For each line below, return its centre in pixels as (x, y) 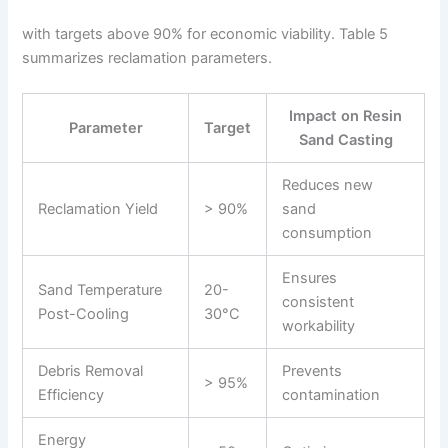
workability (319, 326)
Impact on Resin (346, 116)
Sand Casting (345, 140)
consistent (318, 302)
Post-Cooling (84, 314)
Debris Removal (91, 371)
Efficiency (71, 395)
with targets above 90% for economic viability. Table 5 (205, 33)
